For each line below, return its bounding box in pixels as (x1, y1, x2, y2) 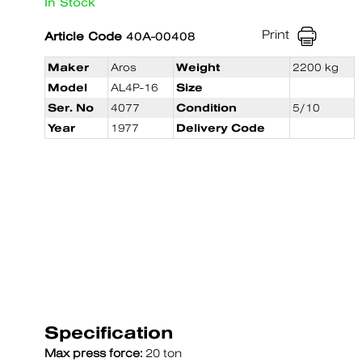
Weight (176, 61, 220, 74)
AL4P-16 (111, 82, 158, 94)
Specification (44, 322, 174, 342)
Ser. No (48, 102, 94, 114)
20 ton (142, 347, 182, 360)
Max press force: (44, 347, 142, 360)
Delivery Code (176, 122, 265, 134)
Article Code (44, 29, 122, 43)
